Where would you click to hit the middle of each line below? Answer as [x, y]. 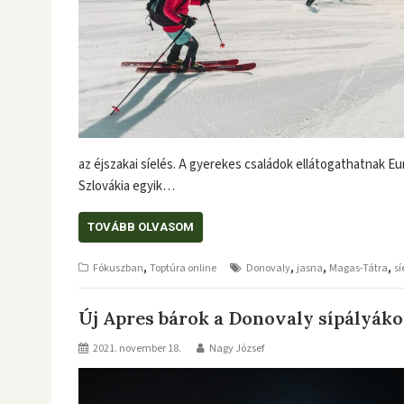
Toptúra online [183, 268]
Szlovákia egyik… [127, 186]
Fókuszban [118, 268]
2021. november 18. [137, 349]
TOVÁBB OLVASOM [141, 226]
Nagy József [237, 349]
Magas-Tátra [358, 268]
